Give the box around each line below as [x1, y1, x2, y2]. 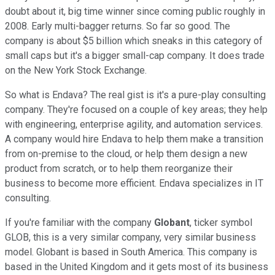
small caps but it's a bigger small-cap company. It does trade [5, 49, 265, 61]
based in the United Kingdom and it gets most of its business [5, 260, 268, 273]
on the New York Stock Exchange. [5, 64, 147, 76]
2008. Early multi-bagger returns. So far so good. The [5, 20, 230, 32]
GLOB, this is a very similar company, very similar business [5, 231, 256, 243]
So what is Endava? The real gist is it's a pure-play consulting [5, 88, 266, 101]
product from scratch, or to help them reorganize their [5, 162, 233, 174]
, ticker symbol [190, 216, 252, 228]
